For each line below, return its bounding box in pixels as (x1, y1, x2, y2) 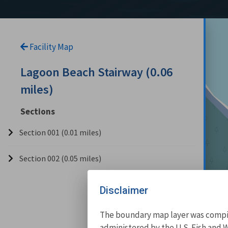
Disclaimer (100, 184, 148, 196)
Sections (20, 105, 55, 117)
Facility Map (28, 41, 73, 52)
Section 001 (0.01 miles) (19, 127, 101, 137)
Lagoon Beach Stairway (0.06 (20, 64, 173, 80)
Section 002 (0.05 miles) (19, 153, 101, 163)
